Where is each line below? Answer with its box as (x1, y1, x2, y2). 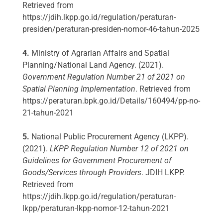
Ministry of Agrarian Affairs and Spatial (29, 48, 169, 58)
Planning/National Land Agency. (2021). (22, 60, 164, 70)
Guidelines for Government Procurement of (22, 156, 171, 166)
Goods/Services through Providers (22, 168, 141, 178)
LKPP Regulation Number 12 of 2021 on (50, 144, 189, 154)
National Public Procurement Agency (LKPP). (29, 132, 189, 142)
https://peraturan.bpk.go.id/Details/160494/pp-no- (22, 96, 200, 106)
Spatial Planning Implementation (22, 84, 135, 94)
